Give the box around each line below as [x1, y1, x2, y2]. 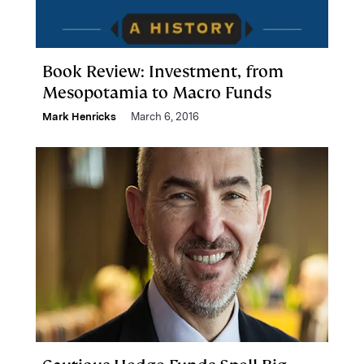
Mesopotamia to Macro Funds [42, 82, 271, 103]
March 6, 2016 [131, 110, 199, 123]
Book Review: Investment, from [42, 61, 284, 82]
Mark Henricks [42, 110, 116, 123]
